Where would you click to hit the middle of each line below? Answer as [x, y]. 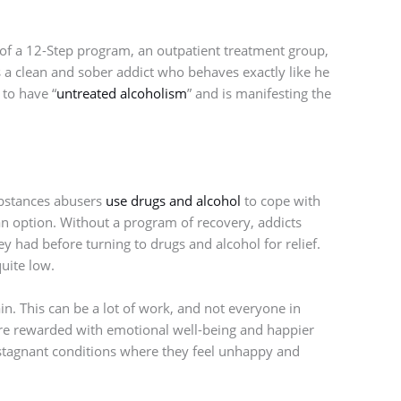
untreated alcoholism [121, 93]
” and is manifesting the [259, 93]
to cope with [280, 200]
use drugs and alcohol [173, 200]
